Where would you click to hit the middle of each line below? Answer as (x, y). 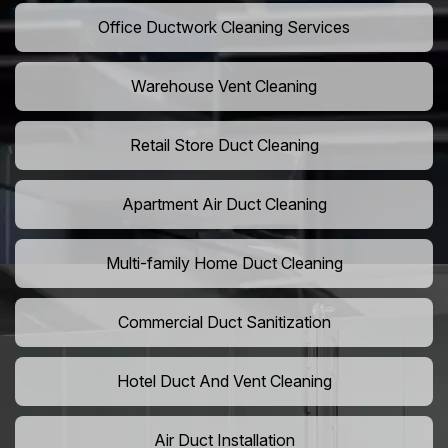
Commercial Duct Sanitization (224, 322)
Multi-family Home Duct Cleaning (224, 263)
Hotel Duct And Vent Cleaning (224, 381)
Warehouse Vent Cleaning (224, 86)
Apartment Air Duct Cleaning (224, 204)
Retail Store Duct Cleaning (224, 145)
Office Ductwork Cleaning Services (224, 27)
